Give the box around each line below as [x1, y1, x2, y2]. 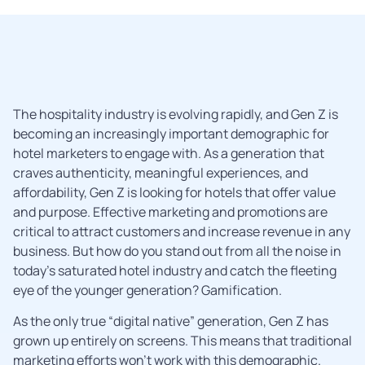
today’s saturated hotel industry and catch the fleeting [13, 262, 336, 279]
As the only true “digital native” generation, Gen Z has [13, 312, 328, 331]
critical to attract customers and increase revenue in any [13, 222, 350, 240]
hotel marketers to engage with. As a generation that [13, 144, 324, 162]
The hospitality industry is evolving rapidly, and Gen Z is [13, 105, 338, 123]
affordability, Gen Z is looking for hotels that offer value [13, 183, 336, 201]
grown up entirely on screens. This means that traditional [13, 332, 352, 350]
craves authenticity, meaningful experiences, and [13, 164, 308, 182]
